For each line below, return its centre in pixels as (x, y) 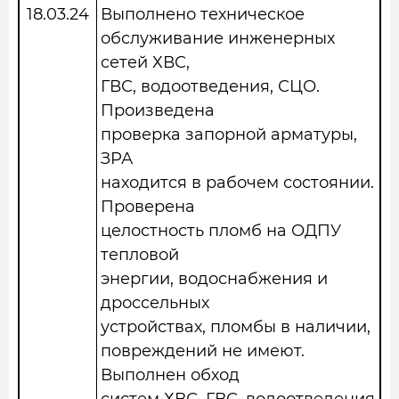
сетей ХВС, (145, 62)
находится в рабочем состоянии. (237, 183)
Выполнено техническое (203, 14)
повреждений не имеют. (203, 351)
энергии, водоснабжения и (214, 279)
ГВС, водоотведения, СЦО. (210, 86)
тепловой (140, 255)
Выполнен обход (170, 375)
